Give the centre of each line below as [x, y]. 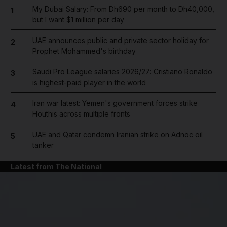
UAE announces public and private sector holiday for [120, 40]
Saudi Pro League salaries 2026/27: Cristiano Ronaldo [122, 71]
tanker [43, 145]
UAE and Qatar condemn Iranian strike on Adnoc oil [117, 134]
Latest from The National [56, 166]
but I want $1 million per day [78, 19]
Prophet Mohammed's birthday [84, 51]
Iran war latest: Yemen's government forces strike [115, 103]
